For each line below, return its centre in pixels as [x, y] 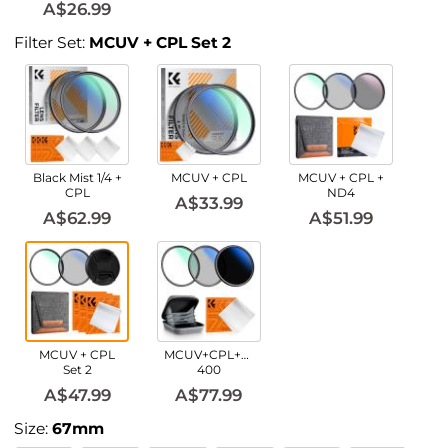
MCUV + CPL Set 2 [160, 43]
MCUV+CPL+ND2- [218, 354]
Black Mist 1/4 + [77, 177]
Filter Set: [52, 43]
